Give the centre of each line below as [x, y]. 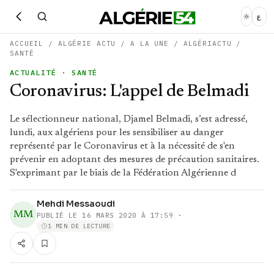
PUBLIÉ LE [59, 215]
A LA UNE [150, 43]
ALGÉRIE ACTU [87, 43]
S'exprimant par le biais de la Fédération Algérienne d [123, 173]
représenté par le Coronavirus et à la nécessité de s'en [122, 146]
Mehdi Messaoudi [76, 204]
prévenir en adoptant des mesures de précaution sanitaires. [135, 160]
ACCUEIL [27, 43]
